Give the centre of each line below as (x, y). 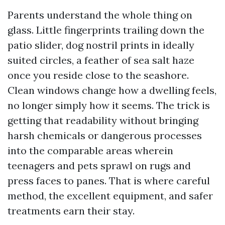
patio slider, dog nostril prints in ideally (101, 45)
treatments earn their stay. (71, 211)
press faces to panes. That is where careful (109, 181)
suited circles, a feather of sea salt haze (101, 60)
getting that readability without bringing (103, 120)
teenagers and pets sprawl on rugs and (99, 165)
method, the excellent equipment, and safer (110, 196)
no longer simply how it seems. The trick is (109, 105)
